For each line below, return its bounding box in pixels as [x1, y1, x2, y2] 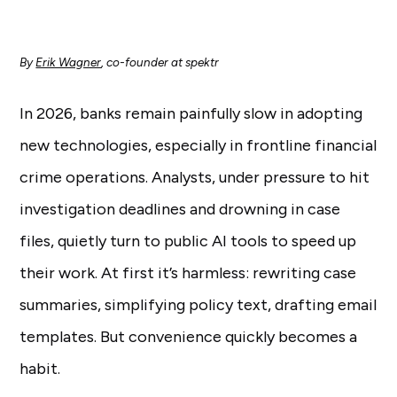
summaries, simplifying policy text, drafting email [19, 295, 378, 315]
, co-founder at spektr [101, 55, 220, 70]
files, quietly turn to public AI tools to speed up [19, 231, 357, 251]
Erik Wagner [35, 55, 102, 70]
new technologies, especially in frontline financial [19, 136, 378, 155]
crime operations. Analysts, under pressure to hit [19, 167, 370, 187]
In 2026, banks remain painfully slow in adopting [19, 104, 363, 123]
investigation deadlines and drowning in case [19, 199, 341, 219]
